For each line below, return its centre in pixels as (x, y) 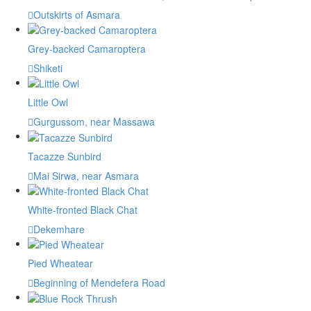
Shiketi (48, 68)
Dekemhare (59, 229)
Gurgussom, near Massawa (94, 122)
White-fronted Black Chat (83, 210)
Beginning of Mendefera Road (99, 283)
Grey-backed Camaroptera (87, 49)
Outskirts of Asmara (77, 14)
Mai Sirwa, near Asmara (86, 175)
